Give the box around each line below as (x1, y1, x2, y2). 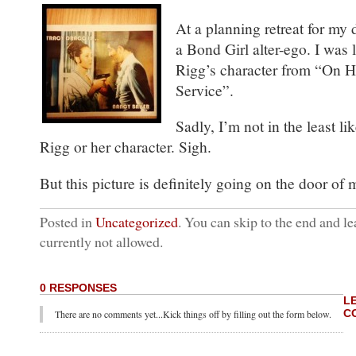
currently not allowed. (40, 231, 163, 251)
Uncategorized (95, 211, 178, 231)
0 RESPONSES (40, 281, 117, 294)
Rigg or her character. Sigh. (40, 136, 211, 157)
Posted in (40, 211, 95, 231)
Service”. (176, 79, 234, 100)
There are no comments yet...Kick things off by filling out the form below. (55, 308, 331, 321)
